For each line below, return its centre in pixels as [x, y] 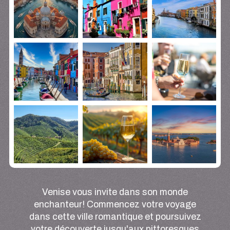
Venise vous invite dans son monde [115, 192]
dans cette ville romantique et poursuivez [115, 217]
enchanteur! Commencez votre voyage [115, 205]
